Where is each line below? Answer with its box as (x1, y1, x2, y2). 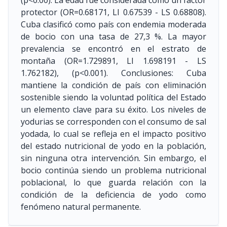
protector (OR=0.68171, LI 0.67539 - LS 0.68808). (21, 7, 206, 18)
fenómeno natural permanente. (21, 201, 141, 212)
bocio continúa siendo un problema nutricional (21, 165, 206, 176)
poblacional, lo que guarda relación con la (21, 177, 206, 188)
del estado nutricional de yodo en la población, (21, 140, 206, 152)
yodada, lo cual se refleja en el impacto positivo (21, 128, 206, 139)
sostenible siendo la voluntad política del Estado (21, 92, 206, 103)
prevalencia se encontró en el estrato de (21, 43, 206, 54)
